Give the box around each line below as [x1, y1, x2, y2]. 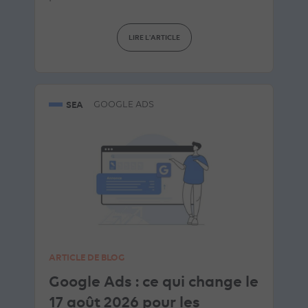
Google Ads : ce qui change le [49, 272, 258, 290]
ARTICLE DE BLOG [49, 251, 124, 263]
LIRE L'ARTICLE [128, 32, 180, 42]
